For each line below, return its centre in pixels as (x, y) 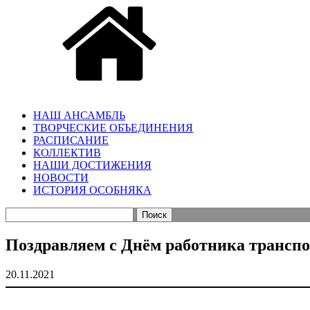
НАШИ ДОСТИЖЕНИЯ (92, 165)
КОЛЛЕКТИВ (67, 153)
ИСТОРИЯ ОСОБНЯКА (92, 190)
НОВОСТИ (61, 178)
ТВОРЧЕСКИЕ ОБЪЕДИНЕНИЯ (113, 128)
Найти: (21, 213)
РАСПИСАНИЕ (71, 140)
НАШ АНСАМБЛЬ (79, 116)
